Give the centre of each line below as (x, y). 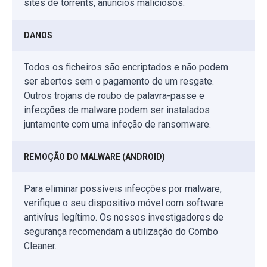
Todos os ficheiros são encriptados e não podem (126, 67)
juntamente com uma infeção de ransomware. (117, 124)
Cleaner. (40, 246)
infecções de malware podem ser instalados (117, 110)
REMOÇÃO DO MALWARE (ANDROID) (94, 156)
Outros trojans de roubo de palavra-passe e (114, 95)
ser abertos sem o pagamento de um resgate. (119, 81)
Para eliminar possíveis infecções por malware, (123, 188)
